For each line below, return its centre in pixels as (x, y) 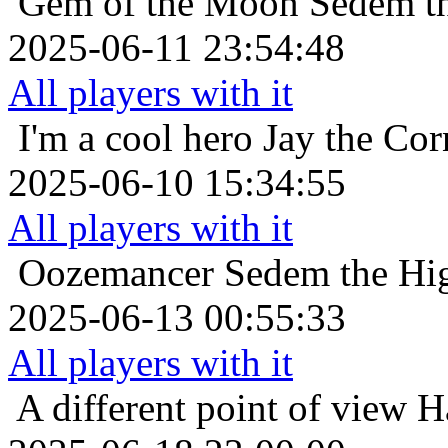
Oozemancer (116, 273)
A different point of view (211, 408)
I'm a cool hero (135, 138)
